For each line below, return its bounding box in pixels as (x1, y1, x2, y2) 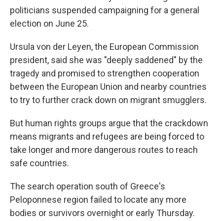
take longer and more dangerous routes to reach (10, 145, 198, 155)
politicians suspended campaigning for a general (10, 5, 199, 16)
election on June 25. (10, 18, 89, 29)
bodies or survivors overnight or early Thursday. (10, 208, 195, 219)
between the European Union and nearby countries (10, 81, 207, 92)
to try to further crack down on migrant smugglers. (10, 95, 207, 106)
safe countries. (10, 158, 69, 169)
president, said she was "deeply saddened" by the (10, 55, 203, 66)
